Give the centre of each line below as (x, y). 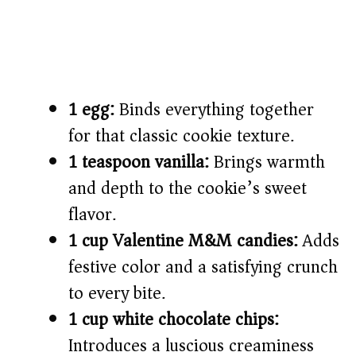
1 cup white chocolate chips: (174, 320)
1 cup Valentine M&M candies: (183, 241)
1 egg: (91, 110)
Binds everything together (214, 110)
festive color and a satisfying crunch (203, 267)
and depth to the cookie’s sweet (188, 189)
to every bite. (117, 294)
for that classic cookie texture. (181, 136)
